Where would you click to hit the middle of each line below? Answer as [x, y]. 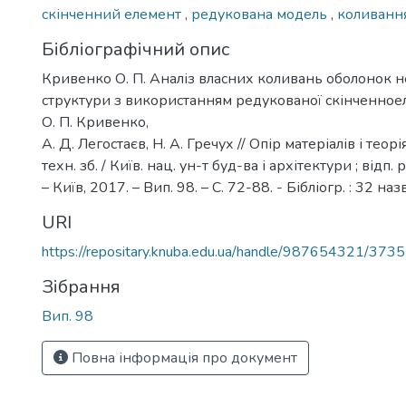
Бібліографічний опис [135, 49]
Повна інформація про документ [183, 358]
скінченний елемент [113, 14]
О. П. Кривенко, [95, 122]
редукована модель [261, 14]
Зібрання [81, 287]
